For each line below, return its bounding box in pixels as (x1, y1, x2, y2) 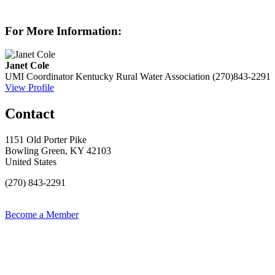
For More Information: (5, 24, 122, 37)
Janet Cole (5, 60, 49, 71)
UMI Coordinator (5, 71, 73, 82)
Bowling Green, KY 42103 (5, 145, 111, 157)
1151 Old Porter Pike (5, 134, 87, 145)
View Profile (5, 82, 54, 93)
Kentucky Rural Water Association (76, 71, 210, 82)
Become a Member (5, 209, 79, 220)
